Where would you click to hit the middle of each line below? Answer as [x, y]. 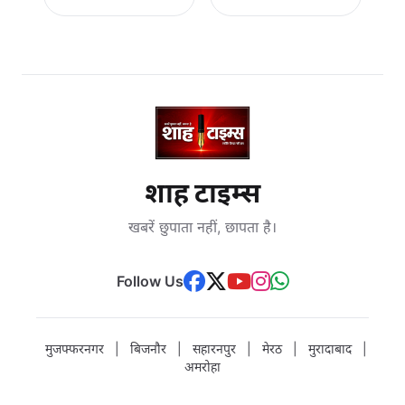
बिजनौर [148, 348]
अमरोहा [202, 366]
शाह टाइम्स [202, 192]
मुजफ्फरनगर [75, 348]
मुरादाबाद [330, 348]
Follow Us [150, 281]
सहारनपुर [214, 348]
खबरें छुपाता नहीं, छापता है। [202, 226]
